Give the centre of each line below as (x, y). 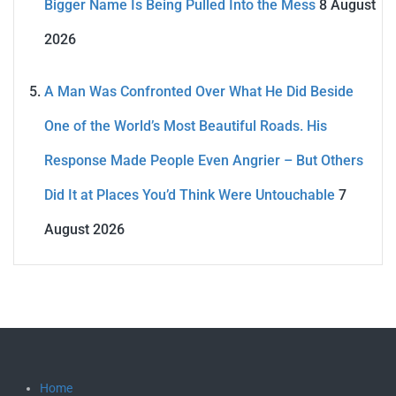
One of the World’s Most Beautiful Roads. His (186, 126)
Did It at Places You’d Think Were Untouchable (190, 195)
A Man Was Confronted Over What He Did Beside (199, 92)
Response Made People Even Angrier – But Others (204, 161)
